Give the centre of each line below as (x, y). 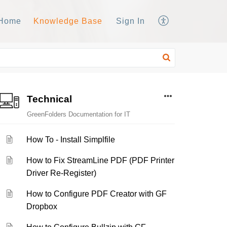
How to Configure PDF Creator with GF (97, 194)
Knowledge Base (68, 21)
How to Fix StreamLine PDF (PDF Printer (101, 160)
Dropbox (42, 206)
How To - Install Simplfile (71, 140)
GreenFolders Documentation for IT (78, 114)
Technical (49, 99)
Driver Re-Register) (62, 173)
